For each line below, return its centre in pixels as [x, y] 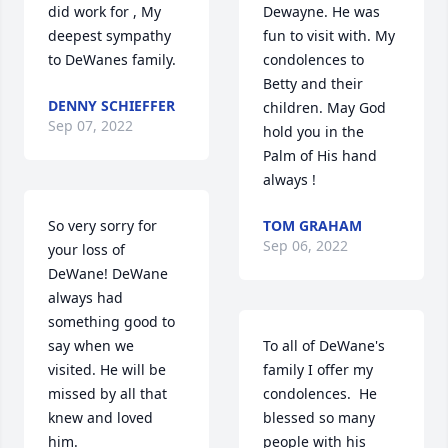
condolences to [313, 60]
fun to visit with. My [329, 36]
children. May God [324, 108]
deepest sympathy [109, 36]
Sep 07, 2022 [90, 126]
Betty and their [313, 84]
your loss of [86, 250]
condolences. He [320, 394]
